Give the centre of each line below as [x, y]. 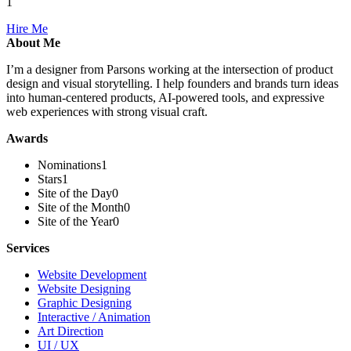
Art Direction [71, 331]
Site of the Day [75, 193]
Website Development [92, 274]
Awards [27, 138]
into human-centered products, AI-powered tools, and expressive [165, 97]
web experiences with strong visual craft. [107, 111]
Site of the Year [75, 221]
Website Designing [84, 288]
